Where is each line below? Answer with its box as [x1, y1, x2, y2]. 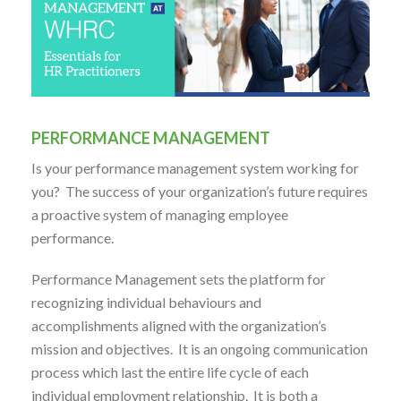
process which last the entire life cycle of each [31, 363, 309, 380]
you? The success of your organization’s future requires [31, 182, 368, 200]
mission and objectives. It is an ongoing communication [31, 339, 368, 357]
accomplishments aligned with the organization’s [31, 316, 327, 334]
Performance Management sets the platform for [31, 269, 326, 287]
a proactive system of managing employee [31, 205, 288, 223]
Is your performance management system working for [31, 158, 359, 176]
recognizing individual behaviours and [31, 293, 261, 311]
